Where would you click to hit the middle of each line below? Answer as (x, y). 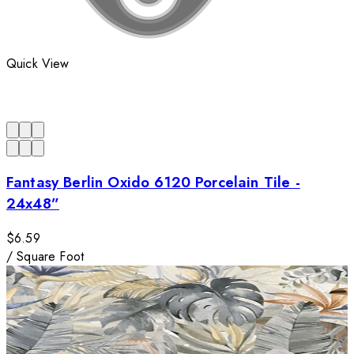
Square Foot (51, 256)
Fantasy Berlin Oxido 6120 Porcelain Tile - (153, 183)
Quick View (38, 64)
